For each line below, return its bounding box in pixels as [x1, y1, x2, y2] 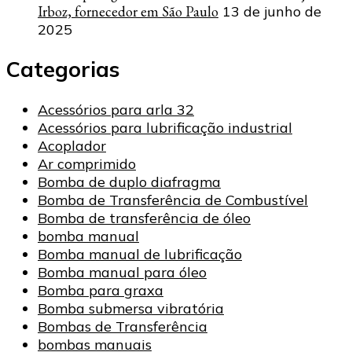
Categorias [6, 56, 119, 83]
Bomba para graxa [38, 280, 163, 299]
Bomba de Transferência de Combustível [38, 190, 308, 209]
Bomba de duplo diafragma [38, 172, 221, 191]
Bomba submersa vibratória [38, 299, 224, 317]
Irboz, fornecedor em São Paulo [38, 2, 218, 20]
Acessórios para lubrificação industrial [38, 118, 292, 137]
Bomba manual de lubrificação [38, 244, 242, 263]
